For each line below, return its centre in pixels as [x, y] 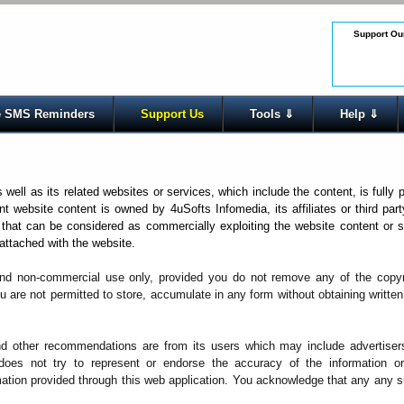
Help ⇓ [360, 114]
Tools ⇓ [272, 114]
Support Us [173, 114]
